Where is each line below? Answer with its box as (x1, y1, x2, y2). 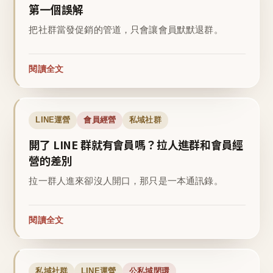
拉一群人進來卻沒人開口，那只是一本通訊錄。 (29, 175, 223, 186)
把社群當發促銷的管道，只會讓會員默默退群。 (29, 24, 223, 35)
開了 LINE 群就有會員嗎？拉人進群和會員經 (29, 136, 244, 153)
